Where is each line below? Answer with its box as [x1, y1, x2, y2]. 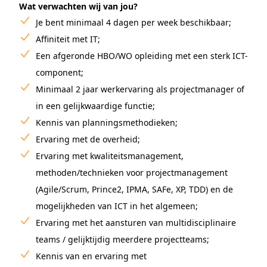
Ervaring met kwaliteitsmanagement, [36, 150, 184, 162]
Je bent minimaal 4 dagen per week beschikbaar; [36, 17, 231, 28]
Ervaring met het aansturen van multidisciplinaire [36, 217, 236, 228]
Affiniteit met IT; [36, 33, 100, 45]
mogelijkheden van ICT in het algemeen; [36, 200, 198, 212]
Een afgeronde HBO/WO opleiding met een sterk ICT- [36, 50, 248, 61]
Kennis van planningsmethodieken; [36, 117, 178, 128]
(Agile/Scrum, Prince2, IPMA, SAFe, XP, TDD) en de [36, 184, 233, 195]
